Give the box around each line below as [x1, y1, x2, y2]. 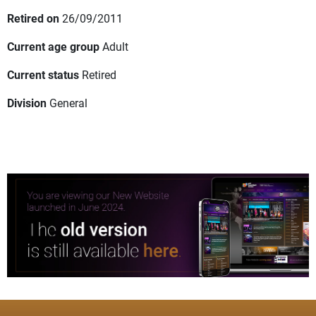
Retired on [7, 11, 59, 26]
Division [7, 95, 47, 111]
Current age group [7, 39, 99, 54]
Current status [7, 67, 79, 83]
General [49, 95, 87, 111]
